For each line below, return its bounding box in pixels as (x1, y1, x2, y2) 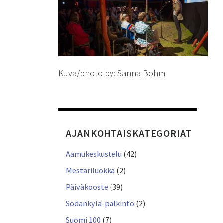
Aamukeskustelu (66, 149, 122, 159)
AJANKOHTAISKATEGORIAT (66, 127, 192, 140)
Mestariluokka (66, 165, 115, 176)
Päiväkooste (66, 182, 108, 192)
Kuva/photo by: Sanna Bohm (58, 67, 165, 79)
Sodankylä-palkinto (66, 198, 134, 209)
